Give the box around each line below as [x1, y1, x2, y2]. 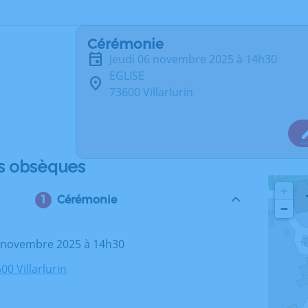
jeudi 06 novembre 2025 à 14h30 [112, 52, 277, 67]
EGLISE [109, 68, 144, 83]
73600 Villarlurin [109, 85, 193, 100]
